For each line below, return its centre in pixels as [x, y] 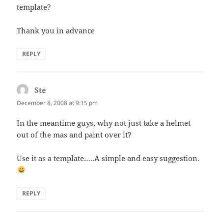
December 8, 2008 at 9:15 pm [57, 103]
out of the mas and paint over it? [74, 134]
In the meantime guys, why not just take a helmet [104, 123]
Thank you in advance [56, 30]
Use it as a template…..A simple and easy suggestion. [108, 158]
